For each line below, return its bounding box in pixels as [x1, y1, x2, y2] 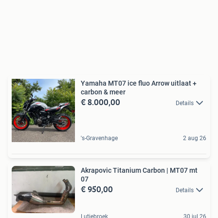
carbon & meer [81, 88, 126, 96]
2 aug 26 [183, 134, 206, 142]
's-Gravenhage [81, 134, 118, 142]
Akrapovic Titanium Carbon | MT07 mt [81, 166, 198, 174]
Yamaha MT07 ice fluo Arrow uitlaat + [81, 79, 197, 87]
